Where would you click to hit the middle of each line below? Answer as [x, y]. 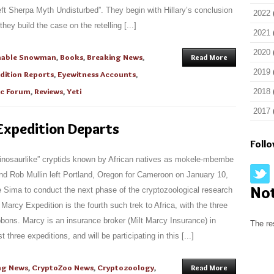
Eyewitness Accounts [97, 74]
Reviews [49, 91]
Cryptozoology [126, 267]
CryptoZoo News [63, 267]
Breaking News [115, 57]
